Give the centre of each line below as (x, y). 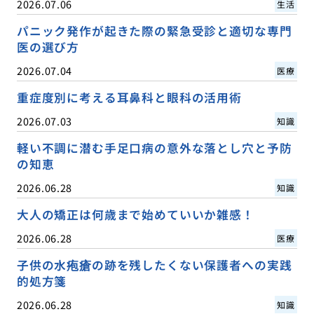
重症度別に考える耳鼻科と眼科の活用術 (129, 97)
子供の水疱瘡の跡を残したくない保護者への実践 (154, 265)
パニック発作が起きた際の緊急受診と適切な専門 (154, 30)
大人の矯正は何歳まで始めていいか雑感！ (135, 214)
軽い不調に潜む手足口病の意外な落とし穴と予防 (154, 148)
